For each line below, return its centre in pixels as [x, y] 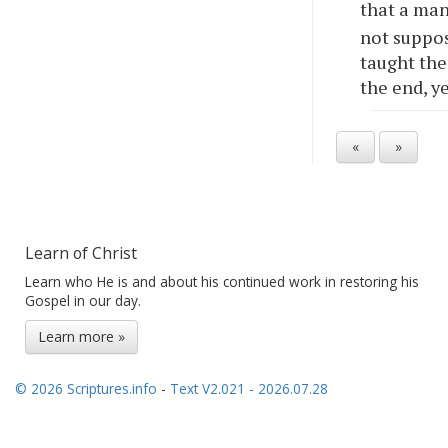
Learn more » [81, 336]
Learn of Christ [81, 252]
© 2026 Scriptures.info [86, 388]
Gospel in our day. [83, 300]
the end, [396, 86]
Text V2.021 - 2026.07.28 [249, 388]
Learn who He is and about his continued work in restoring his [222, 281]
